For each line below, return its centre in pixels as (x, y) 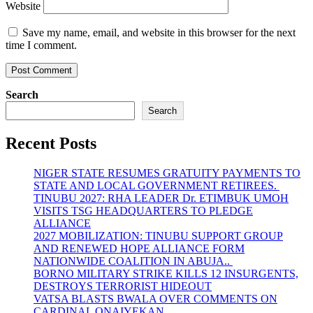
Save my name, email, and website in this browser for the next (159, 33)
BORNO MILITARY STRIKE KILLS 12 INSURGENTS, (166, 274)
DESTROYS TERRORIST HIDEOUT (123, 286)
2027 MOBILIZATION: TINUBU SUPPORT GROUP (158, 236)
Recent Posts (51, 144)
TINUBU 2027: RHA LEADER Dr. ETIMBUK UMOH (161, 198)
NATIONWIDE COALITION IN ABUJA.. (133, 261)
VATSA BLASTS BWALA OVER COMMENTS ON (155, 299)
